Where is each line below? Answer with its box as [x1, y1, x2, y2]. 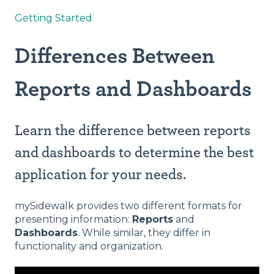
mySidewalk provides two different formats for [15, 200, 242, 212]
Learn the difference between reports [15, 123, 251, 138]
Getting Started [15, 12, 92, 24]
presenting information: [15, 213, 132, 226]
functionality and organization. [15, 240, 163, 253]
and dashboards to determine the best [15, 145, 254, 160]
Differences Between [15, 45, 215, 68]
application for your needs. [15, 167, 186, 182]
